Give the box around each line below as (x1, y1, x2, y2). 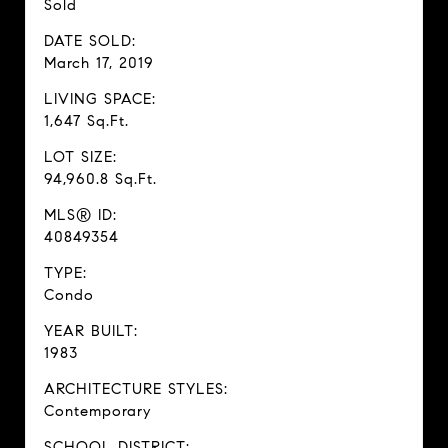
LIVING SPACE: (44, 90, 156, 108)
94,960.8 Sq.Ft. (44, 170, 157, 188)
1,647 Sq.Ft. (44, 112, 129, 130)
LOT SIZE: (44, 148, 117, 166)
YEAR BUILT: (44, 322, 138, 340)
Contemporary (44, 402, 151, 420)
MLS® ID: (44, 206, 117, 224)
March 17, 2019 (44, 54, 154, 72)
